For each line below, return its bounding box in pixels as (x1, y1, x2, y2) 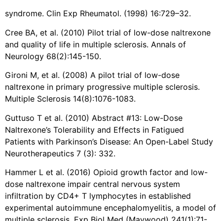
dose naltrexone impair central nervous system (5, 179, 180, 189)
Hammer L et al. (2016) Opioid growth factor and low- (5, 167, 208, 178)
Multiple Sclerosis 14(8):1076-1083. (5, 94, 136, 104)
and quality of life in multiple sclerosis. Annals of (5, 39, 186, 49)
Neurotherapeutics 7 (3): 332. (5, 148, 115, 158)
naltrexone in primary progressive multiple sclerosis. (5, 82, 200, 92)
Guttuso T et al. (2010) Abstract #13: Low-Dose (5, 112, 183, 123)
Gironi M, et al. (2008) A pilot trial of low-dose (5, 70, 180, 80)
